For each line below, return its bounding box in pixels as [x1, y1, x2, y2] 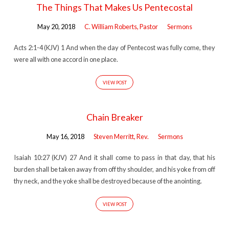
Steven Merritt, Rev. [93, 132, 149, 141]
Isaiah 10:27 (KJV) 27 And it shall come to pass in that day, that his [13, 153, 216, 162]
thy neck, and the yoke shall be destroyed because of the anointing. [13, 176, 202, 185]
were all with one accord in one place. [13, 55, 118, 63]
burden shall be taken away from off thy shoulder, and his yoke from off [13, 165, 216, 173]
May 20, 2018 [37, 22, 75, 31]
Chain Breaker [86, 111, 143, 123]
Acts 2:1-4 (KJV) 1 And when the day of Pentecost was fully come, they [13, 43, 216, 52]
